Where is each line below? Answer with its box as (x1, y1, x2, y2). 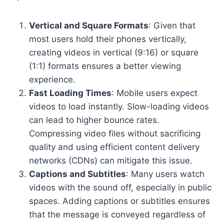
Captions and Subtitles (29, 168, 126, 179)
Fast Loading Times (29, 87, 111, 98)
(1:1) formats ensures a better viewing (29, 60, 181, 71)
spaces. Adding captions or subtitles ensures (29, 195, 210, 206)
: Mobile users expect (111, 87, 197, 98)
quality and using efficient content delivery (29, 141, 199, 152)
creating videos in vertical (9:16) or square (29, 47, 198, 57)
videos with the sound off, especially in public (29, 182, 211, 192)
